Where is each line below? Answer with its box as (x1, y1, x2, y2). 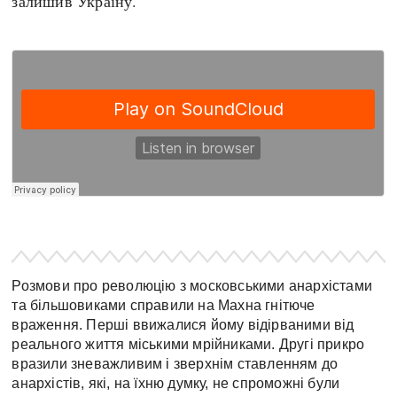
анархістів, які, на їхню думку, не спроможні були (12, 375, 340, 391)
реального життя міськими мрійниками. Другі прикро (12, 336, 365, 352)
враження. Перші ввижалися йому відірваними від (12, 316, 354, 332)
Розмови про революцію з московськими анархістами (12, 277, 373, 293)
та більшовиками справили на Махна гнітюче (12, 297, 315, 313)
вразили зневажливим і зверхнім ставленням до (12, 355, 339, 371)
